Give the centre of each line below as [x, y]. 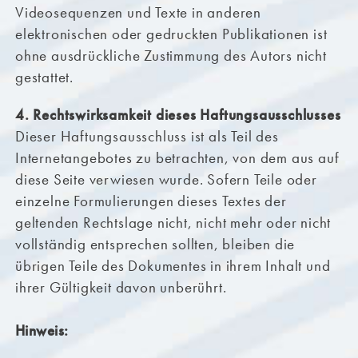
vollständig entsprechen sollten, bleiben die [155, 245]
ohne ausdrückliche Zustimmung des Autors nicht [171, 56]
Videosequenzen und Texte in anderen [138, 13]
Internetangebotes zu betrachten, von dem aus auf [177, 158]
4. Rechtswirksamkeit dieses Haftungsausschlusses [178, 115]
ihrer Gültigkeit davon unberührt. [121, 288]
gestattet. [44, 78]
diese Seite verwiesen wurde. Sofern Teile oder [166, 180]
